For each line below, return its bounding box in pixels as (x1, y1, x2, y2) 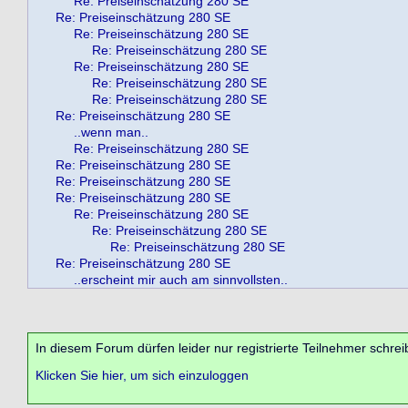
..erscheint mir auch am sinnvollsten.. (74, 272, 288, 287)
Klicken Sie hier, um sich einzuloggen (36, 368, 249, 383)
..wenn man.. (74, 125, 148, 139)
